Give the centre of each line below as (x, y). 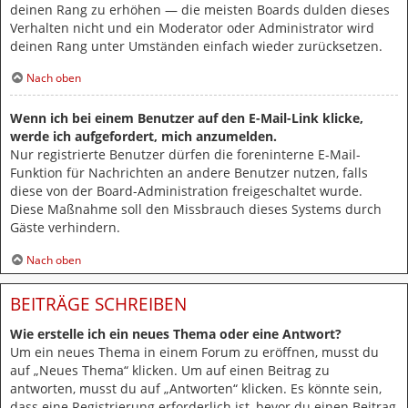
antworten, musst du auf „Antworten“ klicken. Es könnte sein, (196, 388)
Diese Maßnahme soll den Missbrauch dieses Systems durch (196, 209)
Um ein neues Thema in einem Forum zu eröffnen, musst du (194, 352)
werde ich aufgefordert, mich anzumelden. (143, 137)
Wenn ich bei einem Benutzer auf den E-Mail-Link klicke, (187, 118)
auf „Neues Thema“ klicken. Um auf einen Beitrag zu (170, 370)
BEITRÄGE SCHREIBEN (98, 304)
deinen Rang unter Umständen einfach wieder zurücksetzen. (196, 46)
